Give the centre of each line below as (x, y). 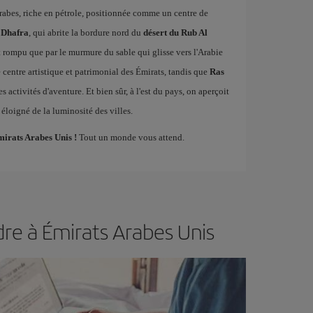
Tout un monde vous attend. (130, 137)
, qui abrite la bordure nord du (86, 32)
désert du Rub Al (175, 32)
